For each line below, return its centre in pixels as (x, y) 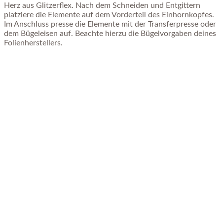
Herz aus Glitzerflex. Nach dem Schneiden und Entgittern (102, 6)
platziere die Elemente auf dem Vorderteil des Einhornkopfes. (109, 15)
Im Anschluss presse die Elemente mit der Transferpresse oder (110, 24)
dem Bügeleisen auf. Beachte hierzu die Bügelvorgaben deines (110, 34)
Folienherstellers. (33, 43)
